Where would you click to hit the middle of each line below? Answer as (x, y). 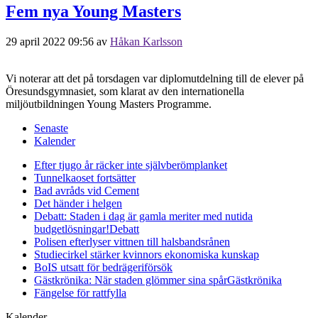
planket (211, 165)
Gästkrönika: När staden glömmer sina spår (131, 280)
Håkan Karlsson (146, 41)
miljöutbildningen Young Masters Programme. (109, 104)
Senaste (51, 128)
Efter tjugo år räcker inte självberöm (114, 165)
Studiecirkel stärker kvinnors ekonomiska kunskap (147, 254)
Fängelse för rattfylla (80, 292)
